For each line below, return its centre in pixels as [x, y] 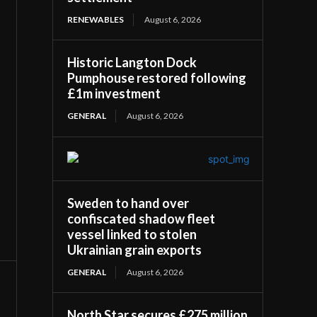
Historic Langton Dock [132, 62]
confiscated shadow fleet [142, 218]
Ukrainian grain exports [135, 249]
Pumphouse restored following [157, 77]
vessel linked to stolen [132, 234]
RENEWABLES [96, 19]
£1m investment [114, 93]
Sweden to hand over [128, 203]
